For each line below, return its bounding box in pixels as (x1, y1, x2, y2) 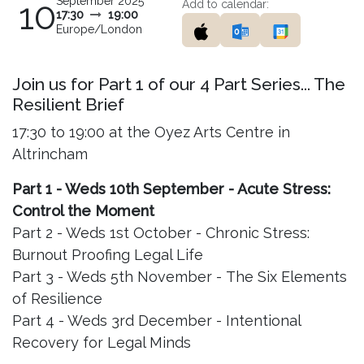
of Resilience (12, 290, 102, 307)
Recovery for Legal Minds (12, 334, 191, 351)
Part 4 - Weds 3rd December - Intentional (12, 312, 301, 329)
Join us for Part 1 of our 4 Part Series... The (12, 74, 345, 94)
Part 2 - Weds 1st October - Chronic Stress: (12, 224, 310, 241)
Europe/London (56, 23, 142, 36)
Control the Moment (12, 202, 154, 219)
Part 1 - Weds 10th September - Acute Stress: (12, 180, 331, 197)
